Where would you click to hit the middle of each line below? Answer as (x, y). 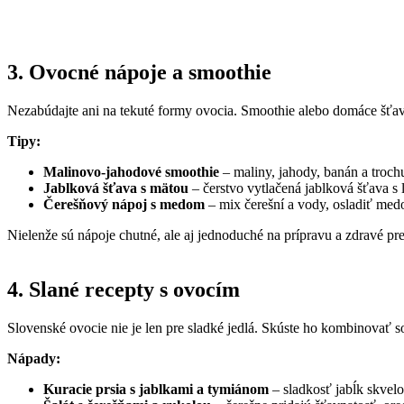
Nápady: (34, 359)
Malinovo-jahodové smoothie (131, 172)
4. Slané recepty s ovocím (124, 290)
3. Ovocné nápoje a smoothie (139, 73)
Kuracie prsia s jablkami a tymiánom (156, 390)
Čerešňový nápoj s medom (124, 205)
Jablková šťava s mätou (116, 188)
